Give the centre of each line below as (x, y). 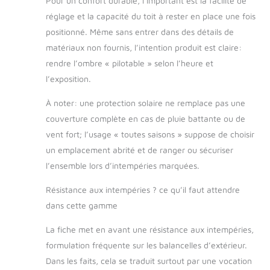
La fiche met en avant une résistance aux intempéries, (150, 229)
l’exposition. (68, 78)
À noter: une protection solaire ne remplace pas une (146, 102)
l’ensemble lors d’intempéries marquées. (123, 165)
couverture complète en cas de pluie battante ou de (146, 118)
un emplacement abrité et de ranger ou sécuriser (140, 149)
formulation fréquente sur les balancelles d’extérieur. (146, 245)
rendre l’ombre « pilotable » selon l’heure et (130, 63)
